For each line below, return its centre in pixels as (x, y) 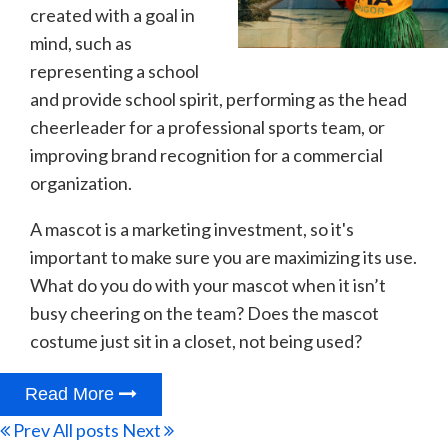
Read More (72, 393)
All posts (86, 429)
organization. (81, 182)
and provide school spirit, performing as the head (218, 98)
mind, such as (81, 42)
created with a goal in (112, 14)
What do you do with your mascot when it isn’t (208, 284)
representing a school (114, 70)
